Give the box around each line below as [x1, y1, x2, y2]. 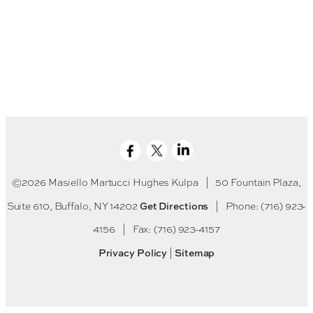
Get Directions [139, 199, 209, 213]
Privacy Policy [98, 246, 168, 260]
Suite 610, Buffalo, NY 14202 [6, 200, 140, 213]
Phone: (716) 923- [224, 200, 307, 213]
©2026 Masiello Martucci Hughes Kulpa [12, 176, 201, 189]
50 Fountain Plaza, [213, 176, 301, 189]
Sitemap [175, 246, 215, 260]
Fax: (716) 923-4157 [130, 223, 220, 236]
